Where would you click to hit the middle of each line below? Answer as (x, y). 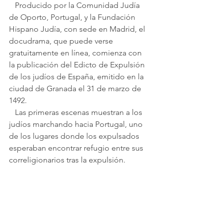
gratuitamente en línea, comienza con (76, 53)
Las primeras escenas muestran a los (12, 112)
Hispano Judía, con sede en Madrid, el (78, 29)
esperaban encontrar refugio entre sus (77, 148)
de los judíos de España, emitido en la (77, 77)
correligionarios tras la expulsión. (67, 160)
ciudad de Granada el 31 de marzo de (76, 89)
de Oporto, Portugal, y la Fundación (73, 17)
